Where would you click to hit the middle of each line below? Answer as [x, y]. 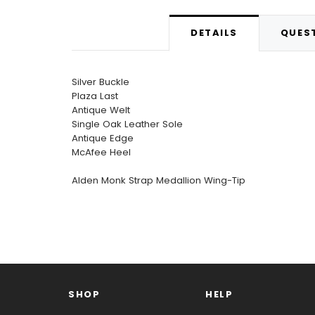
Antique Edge [103, 139]
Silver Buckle [101, 82]
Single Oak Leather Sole [127, 124]
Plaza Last [95, 96]
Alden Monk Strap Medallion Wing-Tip [159, 181]
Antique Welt [101, 110]
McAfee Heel [101, 153]
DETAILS [214, 32]
